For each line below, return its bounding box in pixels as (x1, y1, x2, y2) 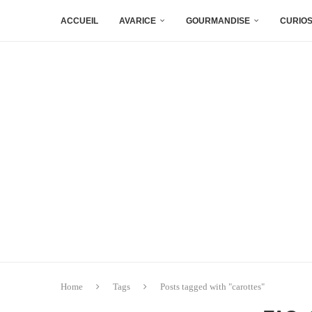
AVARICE (119, 16, 156, 26)
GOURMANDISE (186, 16, 250, 26)
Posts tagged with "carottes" (160, 281, 265, 292)
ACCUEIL (61, 16, 98, 26)
